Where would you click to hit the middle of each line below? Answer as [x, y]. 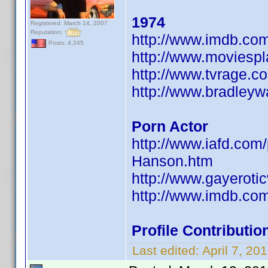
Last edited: [165, 250]
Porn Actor [170, 126]
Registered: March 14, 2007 [69, 23]
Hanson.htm [172, 161]
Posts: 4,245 [65, 43]
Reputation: [48, 32]
